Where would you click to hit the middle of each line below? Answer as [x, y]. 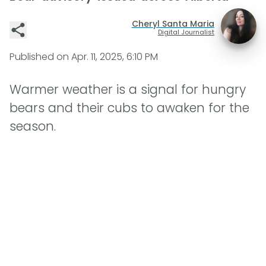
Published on [40, 57]
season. [33, 126]
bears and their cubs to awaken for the [129, 108]
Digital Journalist [186, 32]
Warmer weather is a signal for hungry [128, 90]
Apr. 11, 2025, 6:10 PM [115, 57]
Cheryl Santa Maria [173, 23]
